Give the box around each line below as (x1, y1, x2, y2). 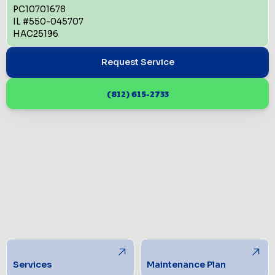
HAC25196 (12, 28, 58, 39)
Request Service (101, 56, 174, 68)
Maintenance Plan (147, 258, 227, 270)
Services (12, 258, 52, 270)
